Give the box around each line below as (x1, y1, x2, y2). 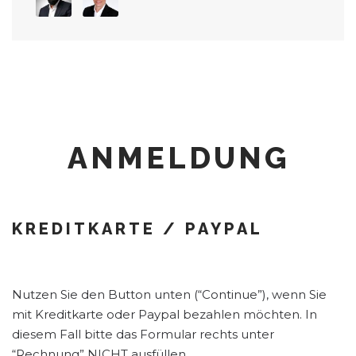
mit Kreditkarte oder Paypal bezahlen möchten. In (12, 307, 317, 323)
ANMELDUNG (67, 141, 289, 176)
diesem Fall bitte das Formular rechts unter (12, 327, 274, 342)
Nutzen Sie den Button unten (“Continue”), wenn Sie (12, 287, 327, 303)
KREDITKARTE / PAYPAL (12, 219, 263, 239)
